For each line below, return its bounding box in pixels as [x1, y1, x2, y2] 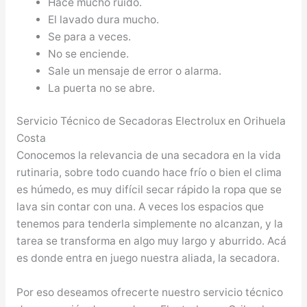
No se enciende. [48, 47, 130, 60]
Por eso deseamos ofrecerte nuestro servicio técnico [16, 285, 283, 299]
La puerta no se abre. [48, 81, 156, 95]
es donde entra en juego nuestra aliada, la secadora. [16, 251, 280, 265]
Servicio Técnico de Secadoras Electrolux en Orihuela [16, 114, 286, 127]
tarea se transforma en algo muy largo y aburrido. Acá [16, 234, 286, 247]
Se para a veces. [48, 29, 132, 43]
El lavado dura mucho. [48, 12, 160, 26]
